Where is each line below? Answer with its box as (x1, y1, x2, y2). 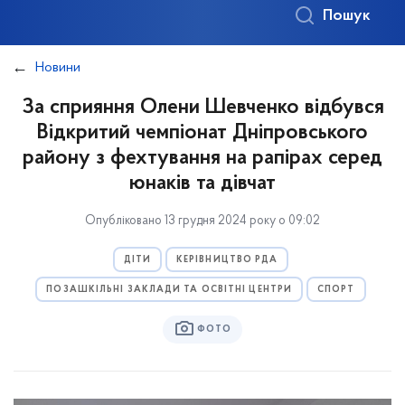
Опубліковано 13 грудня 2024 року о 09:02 (85, 214, 320, 228)
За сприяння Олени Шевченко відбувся (21, 97, 384, 118)
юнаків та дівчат (129, 173, 276, 194)
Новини (35, 61, 80, 75)
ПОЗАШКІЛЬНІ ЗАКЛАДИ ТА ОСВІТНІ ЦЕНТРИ (46, 285, 293, 295)
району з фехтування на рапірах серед (23, 147, 382, 169)
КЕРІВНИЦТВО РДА (175, 255, 278, 265)
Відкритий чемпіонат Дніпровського (37, 122, 368, 144)
